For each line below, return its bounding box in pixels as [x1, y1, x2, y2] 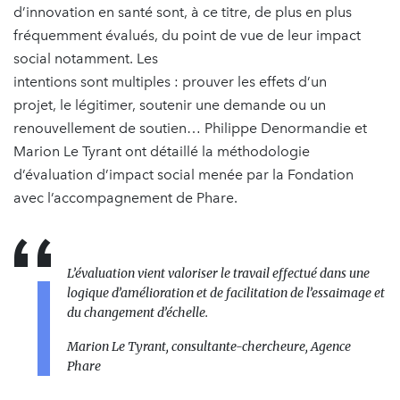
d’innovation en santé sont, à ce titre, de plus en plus [13, 3, 352, 21]
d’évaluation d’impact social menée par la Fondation [13, 165, 354, 183]
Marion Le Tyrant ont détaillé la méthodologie [13, 142, 310, 160]
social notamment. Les [13, 49, 158, 67]
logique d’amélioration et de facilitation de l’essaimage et [67, 284, 385, 301]
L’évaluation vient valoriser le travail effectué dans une [67, 264, 370, 281]
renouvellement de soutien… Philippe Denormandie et [13, 119, 367, 137]
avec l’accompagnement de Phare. [13, 188, 237, 206]
